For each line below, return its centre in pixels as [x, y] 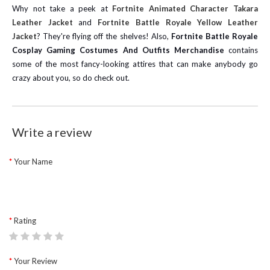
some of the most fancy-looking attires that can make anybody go [135, 64]
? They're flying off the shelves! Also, [104, 36]
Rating [25, 221]
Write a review [52, 132]
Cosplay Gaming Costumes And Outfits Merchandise [118, 50]
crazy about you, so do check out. [71, 78]
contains [241, 50]
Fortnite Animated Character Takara [185, 8]
